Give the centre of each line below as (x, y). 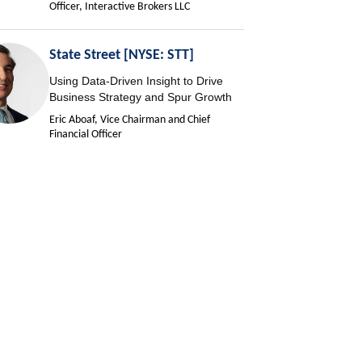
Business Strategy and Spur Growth (141, 97)
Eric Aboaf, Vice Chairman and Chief (130, 120)
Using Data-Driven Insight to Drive (137, 81)
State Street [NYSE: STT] (122, 56)
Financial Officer (86, 135)
